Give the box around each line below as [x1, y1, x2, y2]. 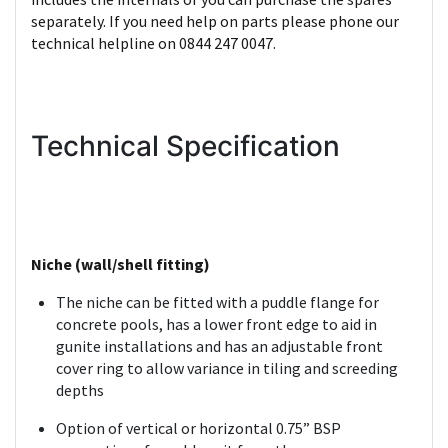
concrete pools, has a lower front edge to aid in [56, 314, 377, 334]
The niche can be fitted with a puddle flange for [56, 292, 379, 312]
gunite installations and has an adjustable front [56, 336, 383, 356]
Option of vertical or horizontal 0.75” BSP [56, 418, 341, 438]
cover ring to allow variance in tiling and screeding [56, 358, 398, 378]
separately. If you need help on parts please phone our [31, 11, 399, 31]
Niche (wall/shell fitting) [31, 254, 210, 274]
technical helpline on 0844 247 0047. [31, 33, 276, 53]
